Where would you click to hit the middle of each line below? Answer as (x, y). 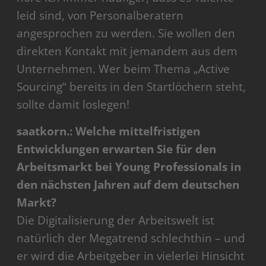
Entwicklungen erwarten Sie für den (117, 149)
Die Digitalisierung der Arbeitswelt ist (116, 220)
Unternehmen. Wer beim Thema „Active (123, 69)
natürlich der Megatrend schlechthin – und (131, 238)
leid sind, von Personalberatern (100, 15)
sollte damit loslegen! (73, 104)
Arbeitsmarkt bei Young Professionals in (129, 167)
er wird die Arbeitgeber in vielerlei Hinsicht (131, 256)
